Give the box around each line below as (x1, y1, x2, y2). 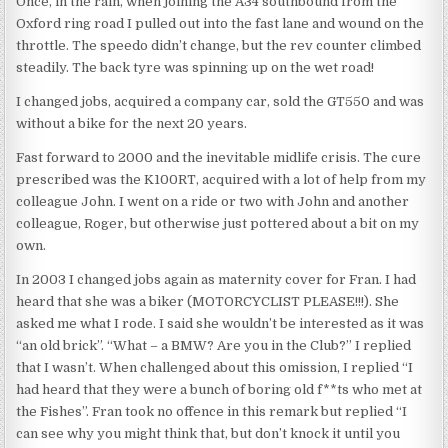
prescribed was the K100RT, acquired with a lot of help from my (16, 172, 427, 188)
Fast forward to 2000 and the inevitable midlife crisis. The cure (16, 150, 422, 166)
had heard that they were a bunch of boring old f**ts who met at (16, 382, 423, 398)
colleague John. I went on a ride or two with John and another (16, 194, 410, 210)
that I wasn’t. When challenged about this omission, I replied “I (16, 360, 414, 376)
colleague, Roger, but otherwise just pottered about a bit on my (16, 216, 420, 232)
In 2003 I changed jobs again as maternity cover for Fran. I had (16, 272, 417, 288)
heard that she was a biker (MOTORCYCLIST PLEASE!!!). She (16, 294, 400, 310)
